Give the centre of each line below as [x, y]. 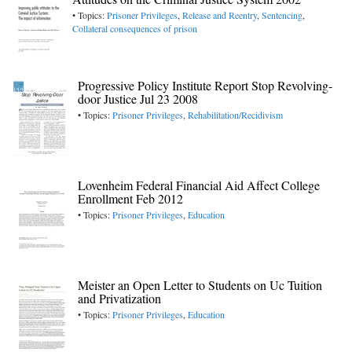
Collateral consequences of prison [135, 29]
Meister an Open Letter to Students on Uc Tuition [200, 285]
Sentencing [282, 15]
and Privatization [119, 299]
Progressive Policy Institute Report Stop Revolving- [205, 86]
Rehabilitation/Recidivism [235, 115]
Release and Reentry [220, 15]
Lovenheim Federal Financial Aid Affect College [199, 185]
